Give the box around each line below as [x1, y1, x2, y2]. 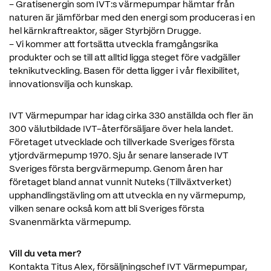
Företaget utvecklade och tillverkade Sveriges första [9, 138, 235, 147]
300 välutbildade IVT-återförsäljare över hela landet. [9, 125, 233, 134]
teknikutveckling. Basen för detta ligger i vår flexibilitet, [9, 67, 240, 76]
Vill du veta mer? [9, 249, 82, 258]
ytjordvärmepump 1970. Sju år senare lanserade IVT [9, 151, 229, 160]
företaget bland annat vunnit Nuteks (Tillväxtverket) [9, 178, 232, 187]
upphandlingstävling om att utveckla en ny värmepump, [9, 191, 246, 200]
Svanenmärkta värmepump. [9, 218, 131, 227]
